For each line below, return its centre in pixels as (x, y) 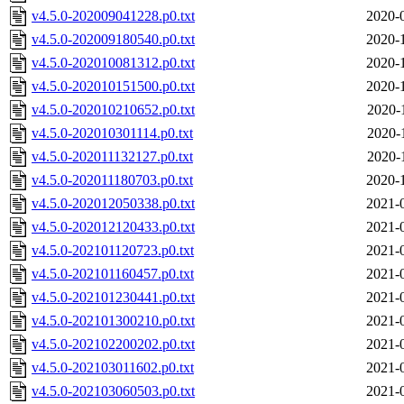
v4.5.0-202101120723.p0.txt (113, 251)
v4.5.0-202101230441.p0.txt (113, 298)
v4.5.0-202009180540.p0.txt (113, 40)
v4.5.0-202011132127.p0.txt (112, 157)
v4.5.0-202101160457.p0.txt (113, 274)
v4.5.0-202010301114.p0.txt (112, 133)
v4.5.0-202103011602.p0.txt (113, 368)
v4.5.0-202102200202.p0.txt (113, 344)
